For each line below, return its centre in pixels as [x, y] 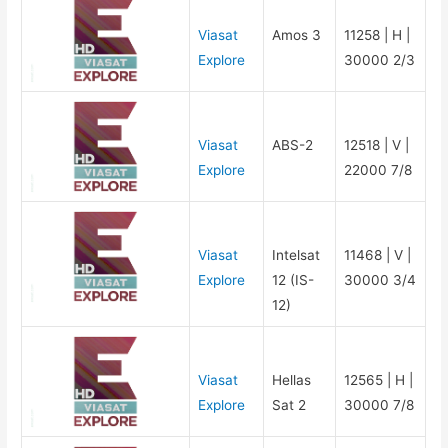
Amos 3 [297, 34]
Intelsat [296, 254]
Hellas [292, 379]
